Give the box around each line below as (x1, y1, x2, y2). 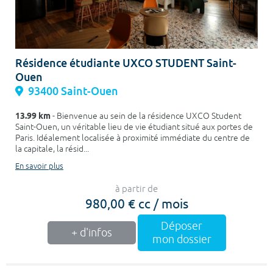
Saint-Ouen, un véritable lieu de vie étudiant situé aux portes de (15, 122, 253, 132)
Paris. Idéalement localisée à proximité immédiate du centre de (15, 133, 250, 143)
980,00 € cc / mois (85, 195, 188, 211)
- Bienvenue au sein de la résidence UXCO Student (51, 111, 241, 121)
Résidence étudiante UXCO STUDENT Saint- (15, 56, 236, 70)
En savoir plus (15, 161, 63, 171)
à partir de (115, 183, 158, 195)
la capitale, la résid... (15, 144, 89, 154)
